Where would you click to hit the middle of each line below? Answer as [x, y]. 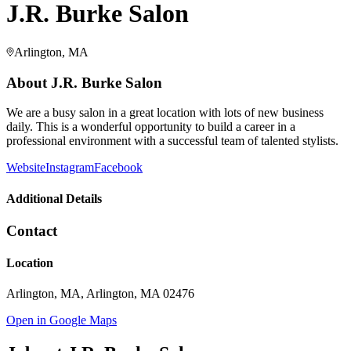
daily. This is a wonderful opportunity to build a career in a [151, 127]
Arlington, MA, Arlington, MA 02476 [100, 294]
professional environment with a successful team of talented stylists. [172, 141]
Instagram [70, 168]
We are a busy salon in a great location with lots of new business [165, 113]
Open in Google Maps [62, 320]
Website [26, 168]
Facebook [118, 168]
